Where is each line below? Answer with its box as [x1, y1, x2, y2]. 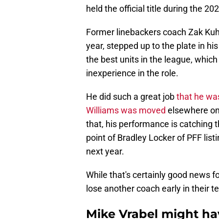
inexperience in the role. [86, 68, 178, 79]
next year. [86, 146, 124, 157]
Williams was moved [86, 105, 168, 116]
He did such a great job [86, 91, 176, 102]
